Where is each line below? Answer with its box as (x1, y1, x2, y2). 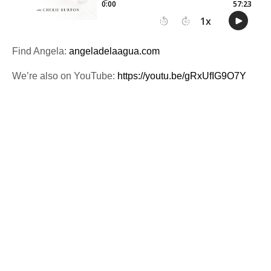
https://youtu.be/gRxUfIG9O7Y (117, 70, 246, 81)
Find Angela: (12, 45, 69, 56)
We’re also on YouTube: (12, 70, 117, 81)
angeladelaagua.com (69, 45, 160, 56)
